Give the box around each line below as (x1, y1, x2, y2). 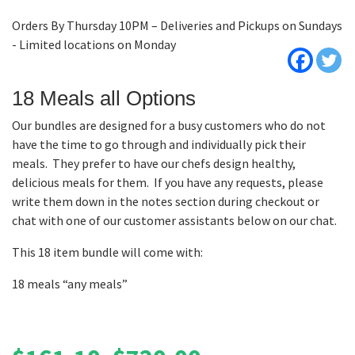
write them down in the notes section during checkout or (12, 193, 319, 209)
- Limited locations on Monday (12, 36, 176, 52)
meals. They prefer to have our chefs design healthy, (12, 155, 296, 171)
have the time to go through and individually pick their (12, 136, 306, 152)
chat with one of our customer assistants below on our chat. (12, 212, 337, 228)
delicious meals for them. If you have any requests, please (12, 174, 323, 190)
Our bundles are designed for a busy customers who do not (12, 116, 326, 133)
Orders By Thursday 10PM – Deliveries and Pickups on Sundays (12, 17, 342, 33)
